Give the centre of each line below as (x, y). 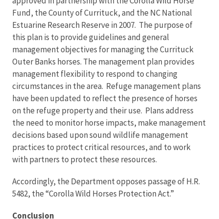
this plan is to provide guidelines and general (91, 37)
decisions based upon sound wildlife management (100, 135)
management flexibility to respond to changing (95, 74)
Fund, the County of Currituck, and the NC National (102, 13)
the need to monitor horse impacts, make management (109, 123)
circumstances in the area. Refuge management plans (107, 86)
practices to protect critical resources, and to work (101, 147)
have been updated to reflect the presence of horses (105, 98)
